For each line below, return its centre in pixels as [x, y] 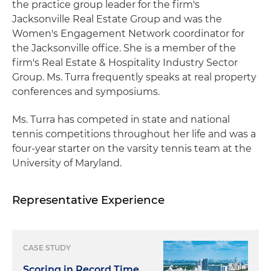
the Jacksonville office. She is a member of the [124, 48]
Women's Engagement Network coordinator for [128, 34]
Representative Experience [88, 200]
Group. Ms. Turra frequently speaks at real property [134, 77]
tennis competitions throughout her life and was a [134, 134]
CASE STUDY [47, 248]
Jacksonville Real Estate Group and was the [117, 19]
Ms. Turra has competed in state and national [121, 119]
